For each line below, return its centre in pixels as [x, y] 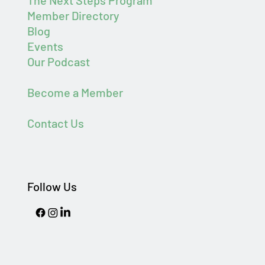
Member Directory [73, 16]
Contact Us [55, 123]
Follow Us [52, 187]
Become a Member [75, 93]
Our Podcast [58, 62]
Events [45, 46]
